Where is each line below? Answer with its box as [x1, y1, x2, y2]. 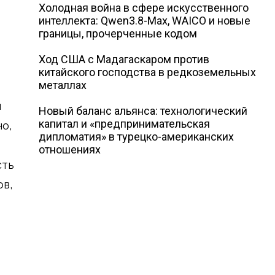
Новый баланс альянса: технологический [39, 104, 248, 117]
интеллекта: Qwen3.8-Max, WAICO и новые [39, 14, 251, 27]
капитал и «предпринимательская [39, 117, 211, 130]
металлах [39, 79, 87, 91]
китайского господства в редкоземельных [39, 66, 257, 79]
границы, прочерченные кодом [39, 27, 198, 40]
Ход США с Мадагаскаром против [39, 53, 210, 66]
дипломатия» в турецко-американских [39, 130, 234, 143]
